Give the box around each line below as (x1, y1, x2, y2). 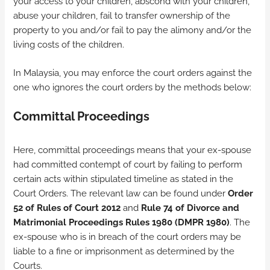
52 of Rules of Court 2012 (13, 202, 121, 213)
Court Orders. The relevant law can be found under (13, 187, 228, 198)
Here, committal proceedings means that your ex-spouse (13, 144, 252, 155)
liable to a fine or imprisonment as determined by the (13, 245, 235, 256)
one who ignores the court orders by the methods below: (13, 82, 252, 93)
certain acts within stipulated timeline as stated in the (13, 173, 234, 184)
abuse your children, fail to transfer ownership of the (13, 10, 231, 21)
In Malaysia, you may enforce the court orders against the (13, 67, 253, 78)
